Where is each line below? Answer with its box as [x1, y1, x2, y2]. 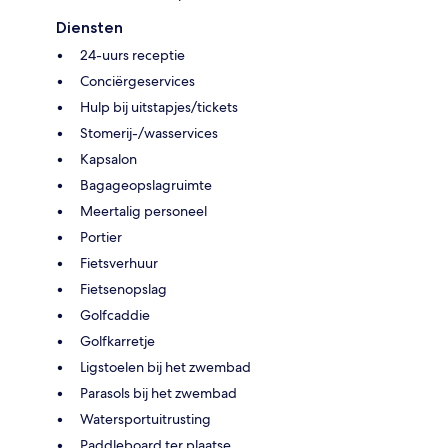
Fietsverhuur [80, 253, 158, 272]
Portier [80, 227, 122, 246]
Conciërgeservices [80, 71, 195, 90]
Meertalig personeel [80, 201, 207, 220]
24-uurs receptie [80, 45, 185, 64]
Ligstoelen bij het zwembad [80, 357, 251, 376]
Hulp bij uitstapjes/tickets [80, 97, 238, 116]
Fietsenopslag [80, 279, 167, 298]
